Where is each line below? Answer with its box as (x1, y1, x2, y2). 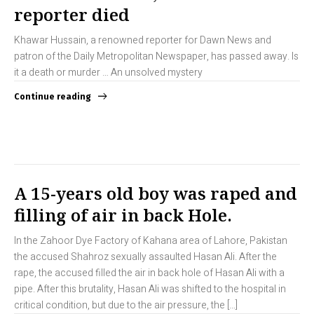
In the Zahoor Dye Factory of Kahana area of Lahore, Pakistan (14, 233, 287, 249)
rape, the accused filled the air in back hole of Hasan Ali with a (14, 266, 285, 281)
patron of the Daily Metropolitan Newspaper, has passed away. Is (14, 49, 299, 64)
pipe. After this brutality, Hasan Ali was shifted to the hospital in (14, 282, 286, 297)
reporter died (14, 3, 130, 27)
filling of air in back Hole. (14, 203, 232, 227)
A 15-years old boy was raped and (14, 182, 297, 205)
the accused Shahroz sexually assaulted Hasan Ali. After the (14, 250, 277, 265)
